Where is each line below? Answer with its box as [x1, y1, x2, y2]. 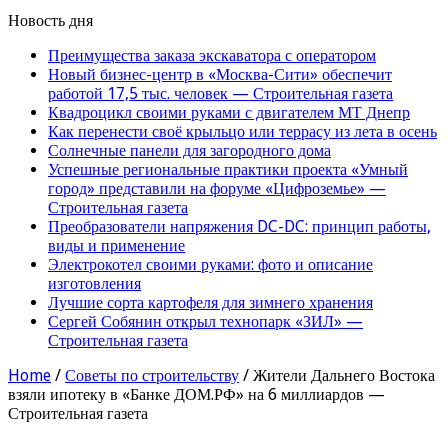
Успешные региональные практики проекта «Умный [48, 159, 408, 179]
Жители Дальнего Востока [253, 365, 435, 385]
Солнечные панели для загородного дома [48, 140, 331, 160]
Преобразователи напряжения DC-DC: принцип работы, [48, 216, 431, 236]
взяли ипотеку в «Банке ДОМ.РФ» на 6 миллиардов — [8, 384, 385, 404]
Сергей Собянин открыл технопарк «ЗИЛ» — [48, 311, 363, 331]
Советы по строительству [65, 365, 239, 385]
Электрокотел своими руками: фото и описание [48, 254, 373, 274]
